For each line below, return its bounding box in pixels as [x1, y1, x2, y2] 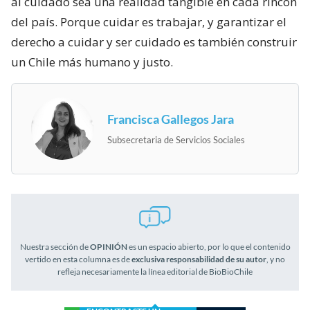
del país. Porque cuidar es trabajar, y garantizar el [11, 13, 286, 30]
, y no [266, 253, 285, 264]
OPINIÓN [89, 241, 127, 252]
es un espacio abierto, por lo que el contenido [127, 241, 291, 252]
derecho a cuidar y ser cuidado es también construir [11, 33, 297, 50]
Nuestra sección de [19, 241, 90, 252]
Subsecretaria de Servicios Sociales [107, 134, 245, 145]
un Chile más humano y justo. [11, 53, 173, 70]
